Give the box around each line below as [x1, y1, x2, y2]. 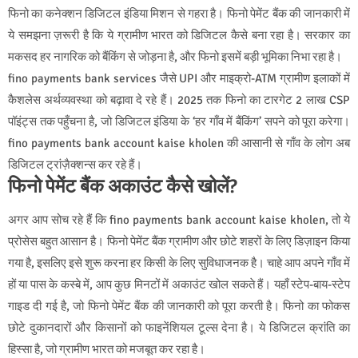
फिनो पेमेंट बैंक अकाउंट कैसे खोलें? [8, 173, 237, 198]
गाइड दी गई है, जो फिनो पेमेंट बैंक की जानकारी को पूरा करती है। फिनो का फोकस [8, 298, 350, 313]
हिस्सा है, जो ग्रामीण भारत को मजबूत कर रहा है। [8, 341, 205, 356]
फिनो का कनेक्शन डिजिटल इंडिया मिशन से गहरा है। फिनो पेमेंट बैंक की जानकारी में [8, 6, 350, 21]
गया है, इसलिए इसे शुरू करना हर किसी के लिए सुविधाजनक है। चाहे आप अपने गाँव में [8, 255, 350, 270]
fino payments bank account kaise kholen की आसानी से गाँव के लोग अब [8, 135, 350, 150]
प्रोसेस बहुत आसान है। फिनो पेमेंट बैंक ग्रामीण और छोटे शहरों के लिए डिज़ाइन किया [8, 233, 350, 249]
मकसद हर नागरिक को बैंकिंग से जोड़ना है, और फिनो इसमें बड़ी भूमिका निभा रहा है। [8, 49, 342, 64]
